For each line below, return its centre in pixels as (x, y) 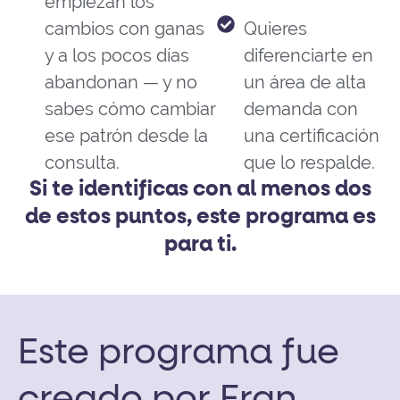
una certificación (311, 136)
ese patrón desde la (126, 136)
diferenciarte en (308, 56)
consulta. (82, 163)
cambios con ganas (125, 29)
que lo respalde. (309, 163)
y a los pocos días (117, 56)
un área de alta (304, 83)
